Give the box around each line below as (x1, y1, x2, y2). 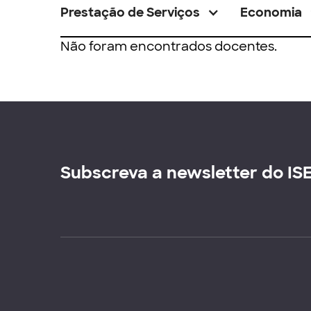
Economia (240, 4, 302, 21)
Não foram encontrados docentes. (60, 38, 277, 55)
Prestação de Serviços (60, 4, 200, 21)
